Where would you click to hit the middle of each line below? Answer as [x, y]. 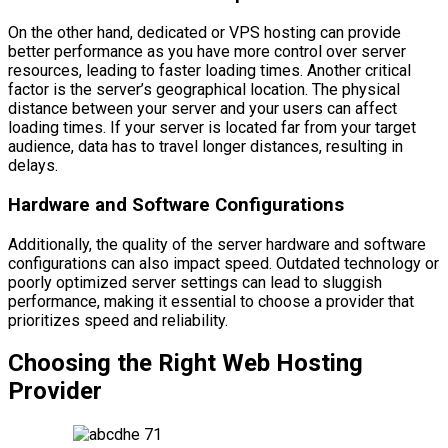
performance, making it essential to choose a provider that [211, 301]
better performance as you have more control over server [207, 52]
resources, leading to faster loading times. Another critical [209, 71]
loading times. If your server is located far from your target [212, 128]
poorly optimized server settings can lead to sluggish [195, 282]
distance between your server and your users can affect [202, 109]
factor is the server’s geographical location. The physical [204, 90]
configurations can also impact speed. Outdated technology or [223, 263]
